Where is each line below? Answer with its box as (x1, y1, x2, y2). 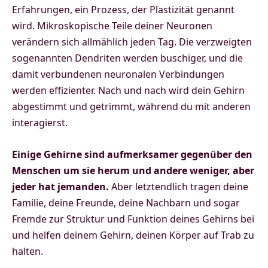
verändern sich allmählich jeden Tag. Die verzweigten (12, 35, 252, 48)
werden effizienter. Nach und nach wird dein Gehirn (12, 83, 245, 97)
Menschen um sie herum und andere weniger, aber (12, 163, 254, 177)
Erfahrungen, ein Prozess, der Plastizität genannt (12, 2, 234, 16)
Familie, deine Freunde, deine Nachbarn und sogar (12, 196, 240, 209)
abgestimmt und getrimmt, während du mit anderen (12, 99, 251, 113)
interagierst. (12, 115, 68, 129)
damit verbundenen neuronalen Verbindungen (12, 67, 224, 81)
